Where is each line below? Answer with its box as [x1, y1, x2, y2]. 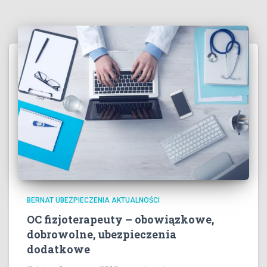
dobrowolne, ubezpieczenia [27, 226, 176, 241]
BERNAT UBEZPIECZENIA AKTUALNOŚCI [27, 195, 160, 204]
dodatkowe [27, 241, 90, 256]
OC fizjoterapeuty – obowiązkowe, [27, 212, 214, 226]
